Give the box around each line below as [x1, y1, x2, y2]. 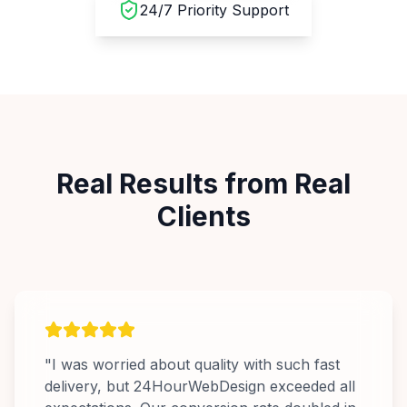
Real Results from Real [56, 167, 351, 200]
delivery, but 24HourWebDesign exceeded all [45, 377, 355, 395]
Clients [156, 200, 251, 233]
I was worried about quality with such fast [52, 355, 340, 373]
